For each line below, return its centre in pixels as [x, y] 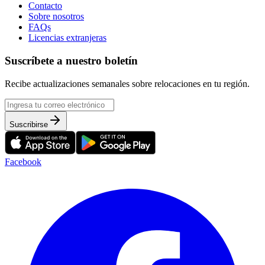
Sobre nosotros [56, 17]
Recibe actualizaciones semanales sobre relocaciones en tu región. [127, 83]
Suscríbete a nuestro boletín [71, 60]
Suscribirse [29, 124]
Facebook [23, 161]
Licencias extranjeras [67, 38]
